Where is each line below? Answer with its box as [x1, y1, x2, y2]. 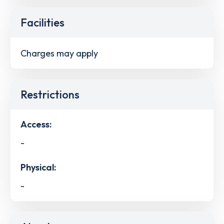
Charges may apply [20, 47, 98, 59]
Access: [20, 118, 51, 130]
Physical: [20, 161, 56, 173]
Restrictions [20, 87, 79, 101]
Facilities [20, 15, 64, 29]
